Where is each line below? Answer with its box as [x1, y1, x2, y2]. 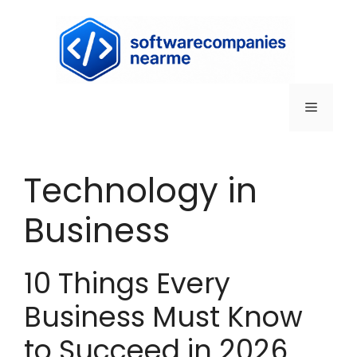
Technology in [24, 167, 257, 215]
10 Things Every [24, 264, 230, 304]
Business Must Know [24, 297, 303, 337]
